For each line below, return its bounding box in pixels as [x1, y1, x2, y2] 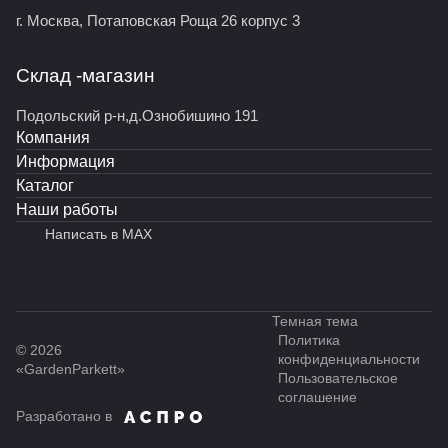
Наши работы [16, 201, 118, 219]
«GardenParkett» [16, 360, 125, 377]
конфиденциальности [278, 351, 421, 368]
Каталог [16, 177, 74, 195]
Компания [16, 129, 90, 147]
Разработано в [16, 408, 112, 425]
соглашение [278, 389, 358, 406]
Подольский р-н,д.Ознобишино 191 [16, 107, 258, 125]
